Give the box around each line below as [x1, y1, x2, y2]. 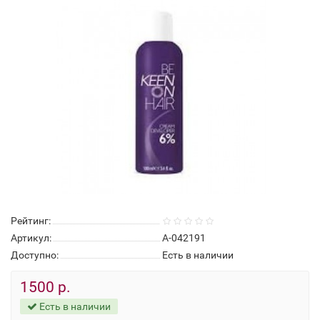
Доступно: [11, 249, 59, 261]
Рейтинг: [11, 214, 51, 226]
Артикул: [11, 231, 51, 244]
